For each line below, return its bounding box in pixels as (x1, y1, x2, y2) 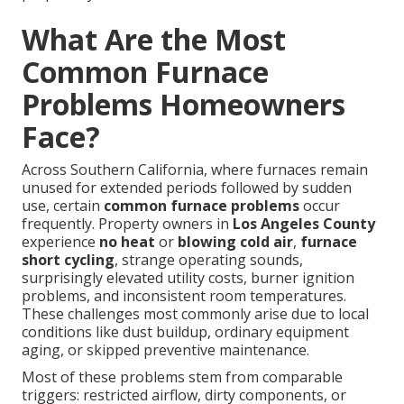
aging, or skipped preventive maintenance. (22, 340, 309, 361)
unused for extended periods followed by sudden (22, 178, 352, 198)
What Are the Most (22, 20, 286, 60)
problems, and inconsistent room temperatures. (22, 286, 346, 307)
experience (22, 232, 99, 252)
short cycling (22, 250, 115, 271)
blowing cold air (178, 232, 293, 252)
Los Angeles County (233, 214, 375, 234)
